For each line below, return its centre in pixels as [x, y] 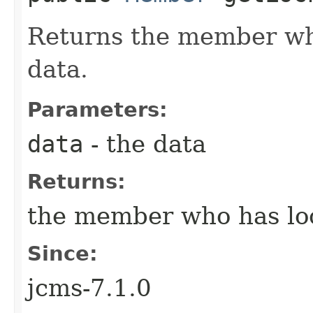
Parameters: [97, 109]
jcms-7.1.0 [89, 287]
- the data [145, 144]
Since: [63, 253]
